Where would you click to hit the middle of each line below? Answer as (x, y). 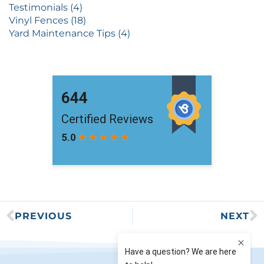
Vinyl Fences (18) (47, 20)
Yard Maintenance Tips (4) (70, 33)
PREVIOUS (43, 216)
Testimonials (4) (46, 7)
